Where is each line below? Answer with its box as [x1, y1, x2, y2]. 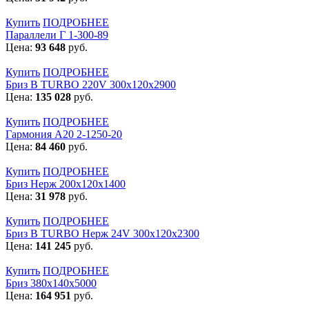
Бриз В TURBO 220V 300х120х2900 [6, 78, 176, 90]
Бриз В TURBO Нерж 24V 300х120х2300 [6, 227, 199, 239]
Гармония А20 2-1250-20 [6, 128, 122, 140]
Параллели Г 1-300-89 [6, 28, 108, 41]
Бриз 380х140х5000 [6, 277, 97, 289]
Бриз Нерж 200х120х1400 [6, 177, 126, 190]
